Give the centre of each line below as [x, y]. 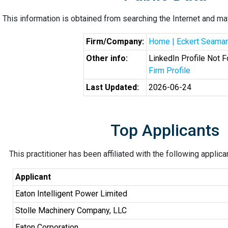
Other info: [107, 58]
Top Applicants [165, 130]
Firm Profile [169, 70]
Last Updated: [112, 87]
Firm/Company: [115, 41]
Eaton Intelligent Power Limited [71, 194]
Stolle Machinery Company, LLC [71, 210]
